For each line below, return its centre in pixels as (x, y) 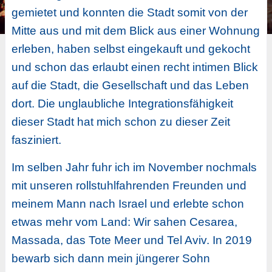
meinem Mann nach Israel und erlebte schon (127, 203)
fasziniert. (36, 140)
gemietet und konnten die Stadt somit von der (129, 13)
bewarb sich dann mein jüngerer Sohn (110, 258)
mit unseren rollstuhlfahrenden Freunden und (129, 185)
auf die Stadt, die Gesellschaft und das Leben (130, 86)
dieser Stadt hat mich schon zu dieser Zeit (121, 122)
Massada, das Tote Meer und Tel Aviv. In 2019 (131, 240)
